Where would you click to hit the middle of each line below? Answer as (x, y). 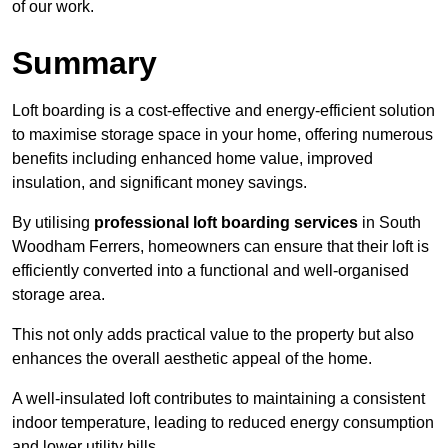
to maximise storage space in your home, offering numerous (222, 135)
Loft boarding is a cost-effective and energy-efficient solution (223, 111)
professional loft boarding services (226, 223)
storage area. (58, 295)
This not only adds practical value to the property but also (213, 335)
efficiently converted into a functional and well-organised (210, 271)
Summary (84, 63)
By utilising (53, 223)
